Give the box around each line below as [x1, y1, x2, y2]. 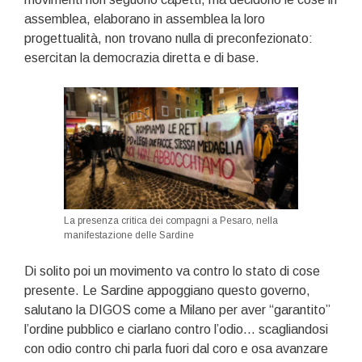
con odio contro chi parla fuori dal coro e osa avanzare [24, 341, 328, 356]
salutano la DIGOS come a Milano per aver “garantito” [24, 302, 330, 317]
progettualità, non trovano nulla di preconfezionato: [24, 32, 313, 46]
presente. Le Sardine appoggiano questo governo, [24, 283, 310, 297]
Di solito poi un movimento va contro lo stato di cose [24, 263, 320, 278]
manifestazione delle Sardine [64, 229, 194, 241]
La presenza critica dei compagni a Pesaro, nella [64, 214, 278, 226]
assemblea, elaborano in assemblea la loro [24, 12, 265, 27]
